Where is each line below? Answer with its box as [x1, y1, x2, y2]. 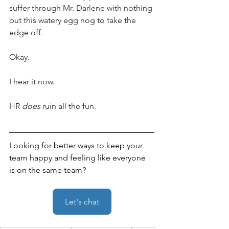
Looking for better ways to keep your [9, 141, 145, 151]
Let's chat [64, 197, 99, 207]
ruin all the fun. [40, 101, 96, 111]
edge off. [9, 28, 43, 38]
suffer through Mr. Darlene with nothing [9, 3, 154, 13]
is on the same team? [9, 165, 86, 175]
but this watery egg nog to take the [9, 15, 138, 26]
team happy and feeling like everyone [9, 153, 148, 163]
